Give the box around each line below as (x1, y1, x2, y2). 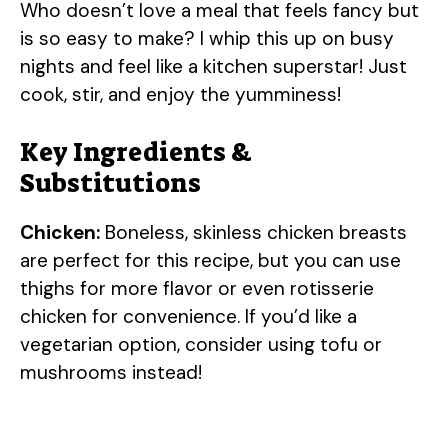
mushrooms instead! (20, 360, 202, 386)
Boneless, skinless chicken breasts (100, 220, 407, 246)
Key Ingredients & (20, 135, 252, 170)
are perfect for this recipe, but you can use (20, 248, 401, 274)
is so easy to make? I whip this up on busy (20, 25, 394, 51)
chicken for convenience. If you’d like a (20, 304, 357, 330)
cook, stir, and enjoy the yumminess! (20, 81, 341, 107)
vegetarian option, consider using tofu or (20, 332, 382, 358)
